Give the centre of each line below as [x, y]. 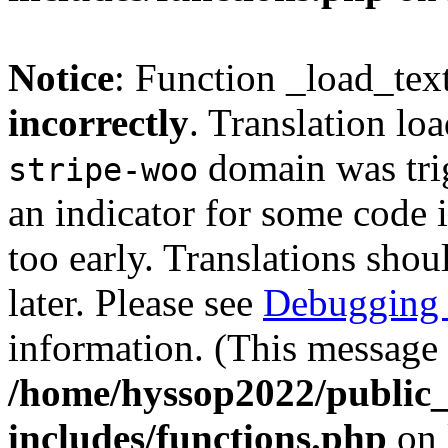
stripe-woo [103, 170]
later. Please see [135, 302]
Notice [61, 77]
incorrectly [98, 122]
